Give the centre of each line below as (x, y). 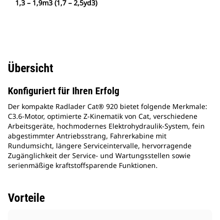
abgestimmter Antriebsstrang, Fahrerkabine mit (87, 136)
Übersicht (30, 69)
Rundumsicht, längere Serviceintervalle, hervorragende (100, 146)
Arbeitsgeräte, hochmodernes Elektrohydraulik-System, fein (106, 126)
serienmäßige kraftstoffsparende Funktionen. (83, 165)
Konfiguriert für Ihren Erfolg (64, 91)
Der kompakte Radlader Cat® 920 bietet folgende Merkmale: (108, 107)
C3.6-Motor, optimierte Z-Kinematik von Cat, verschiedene (103, 116)
